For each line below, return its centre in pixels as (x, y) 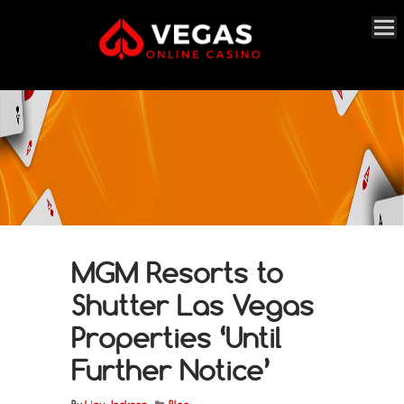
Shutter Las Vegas (193, 305)
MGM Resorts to (177, 272)
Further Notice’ (170, 370)
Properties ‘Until (176, 337)
